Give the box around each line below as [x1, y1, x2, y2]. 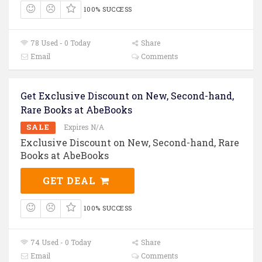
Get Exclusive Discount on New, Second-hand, [20, 89, 234, 102]
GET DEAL [43, 174, 99, 187]
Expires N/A [64, 122, 104, 132]
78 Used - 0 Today [29, 38, 91, 48]
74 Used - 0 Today [29, 237, 92, 247]
